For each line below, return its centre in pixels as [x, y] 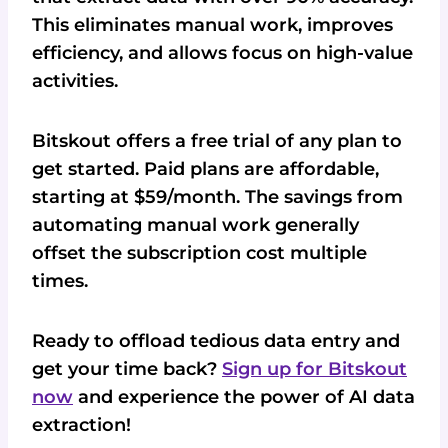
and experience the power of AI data [244, 397]
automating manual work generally [195, 225]
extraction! [81, 425]
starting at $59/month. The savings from [217, 197]
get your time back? [127, 369]
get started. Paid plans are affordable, [205, 169]
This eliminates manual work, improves [212, 25]
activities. [75, 81]
